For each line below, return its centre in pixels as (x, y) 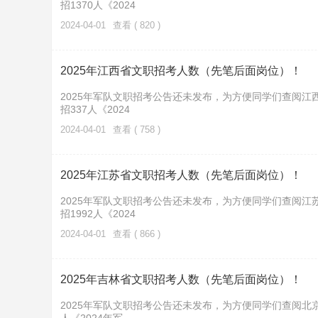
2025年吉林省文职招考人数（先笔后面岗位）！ (181, 279)
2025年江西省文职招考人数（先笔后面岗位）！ (181, 71)
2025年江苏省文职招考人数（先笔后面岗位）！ (181, 175)
